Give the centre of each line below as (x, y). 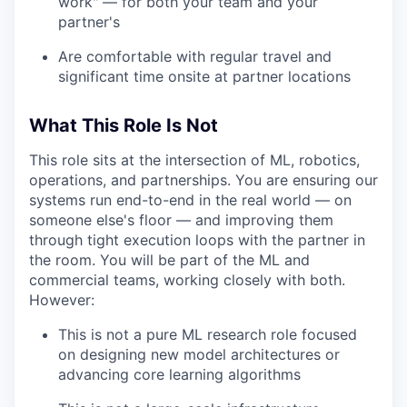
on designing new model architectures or (199, 354)
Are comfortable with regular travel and (195, 56)
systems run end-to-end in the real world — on (190, 199)
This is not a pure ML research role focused (208, 334)
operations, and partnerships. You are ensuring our (203, 179)
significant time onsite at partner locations (204, 76)
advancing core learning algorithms (179, 374)
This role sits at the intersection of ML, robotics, (194, 159)
